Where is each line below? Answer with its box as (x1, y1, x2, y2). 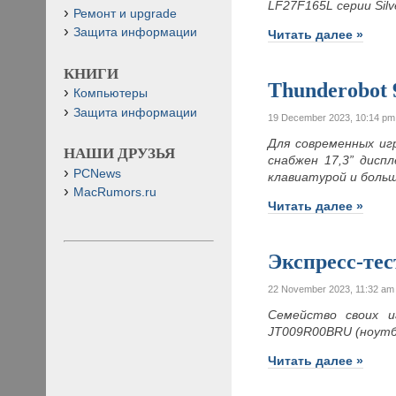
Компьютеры (73, 87, 148, 101)
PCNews (73, 166, 121, 180)
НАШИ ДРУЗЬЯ (64, 145, 175, 163)
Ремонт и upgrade (73, 6, 177, 20)
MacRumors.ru (73, 185, 156, 199)
